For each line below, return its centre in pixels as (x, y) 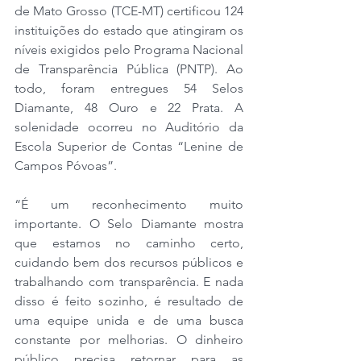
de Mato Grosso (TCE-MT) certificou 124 (129, 10)
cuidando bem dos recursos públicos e (129, 262)
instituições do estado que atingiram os (129, 30)
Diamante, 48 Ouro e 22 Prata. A (129, 107)
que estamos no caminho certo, (129, 243)
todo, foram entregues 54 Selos (129, 88)
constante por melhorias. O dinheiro (129, 339)
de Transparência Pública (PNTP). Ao (129, 68)
